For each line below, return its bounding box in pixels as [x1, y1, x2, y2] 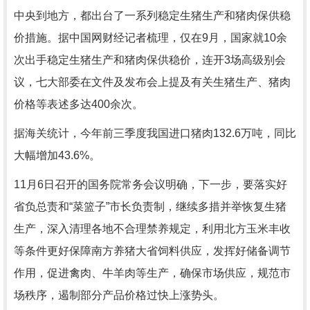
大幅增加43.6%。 [14, 149, 100, 161]
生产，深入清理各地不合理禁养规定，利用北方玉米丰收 [14, 223, 291, 235]
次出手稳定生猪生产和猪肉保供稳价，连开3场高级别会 [14, 54, 286, 66]
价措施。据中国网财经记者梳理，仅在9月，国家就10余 [14, 32, 287, 44]
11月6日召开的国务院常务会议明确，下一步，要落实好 [14, 179, 287, 190]
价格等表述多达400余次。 [14, 98, 143, 110]
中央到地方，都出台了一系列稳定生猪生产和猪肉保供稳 [14, 10, 291, 21]
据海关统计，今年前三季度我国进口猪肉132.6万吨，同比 [14, 127, 296, 139]
